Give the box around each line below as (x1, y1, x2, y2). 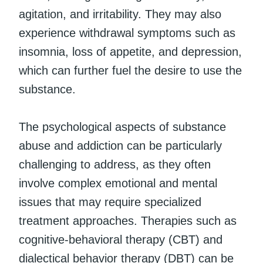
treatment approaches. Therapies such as (19, 214, 237, 227)
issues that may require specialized (19, 195, 201, 208)
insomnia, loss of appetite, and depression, (19, 45, 242, 58)
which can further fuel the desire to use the (19, 63, 242, 77)
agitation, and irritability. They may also (19, 7, 221, 21)
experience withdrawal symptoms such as (19, 26, 235, 39)
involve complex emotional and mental (19, 176, 217, 190)
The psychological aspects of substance (19, 120, 226, 133)
